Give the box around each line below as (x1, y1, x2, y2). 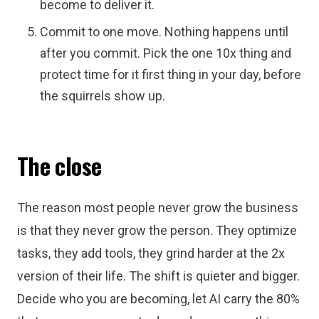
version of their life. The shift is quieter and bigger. (17, 268, 300, 283)
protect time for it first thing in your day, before (40, 67, 301, 82)
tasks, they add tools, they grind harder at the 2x (17, 246, 285, 261)
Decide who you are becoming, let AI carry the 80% (17, 291, 300, 306)
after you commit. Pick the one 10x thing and (40, 46, 291, 61)
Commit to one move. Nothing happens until (40, 24, 288, 39)
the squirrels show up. (40, 88, 165, 103)
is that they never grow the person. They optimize (17, 223, 297, 238)
